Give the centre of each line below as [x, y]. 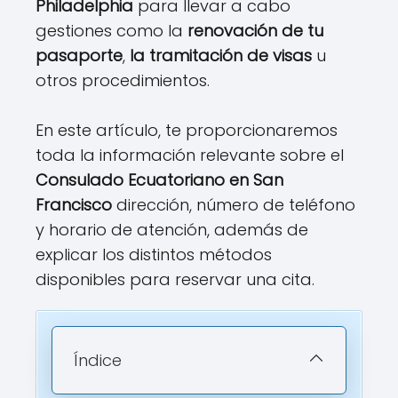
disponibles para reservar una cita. [175, 279]
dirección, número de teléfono [234, 205]
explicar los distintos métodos [154, 255]
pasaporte [79, 56]
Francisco [74, 205]
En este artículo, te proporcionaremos [187, 130]
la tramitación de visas [221, 56]
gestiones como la [111, 31]
